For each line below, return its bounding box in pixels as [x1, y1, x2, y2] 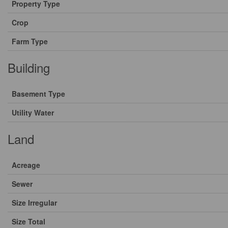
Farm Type [12, 36, 48, 46]
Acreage [12, 160, 40, 170]
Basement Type [12, 89, 65, 99]
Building [8, 59, 50, 76]
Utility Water [12, 107, 54, 118]
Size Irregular [12, 197, 57, 208]
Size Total [12, 216, 45, 226]
